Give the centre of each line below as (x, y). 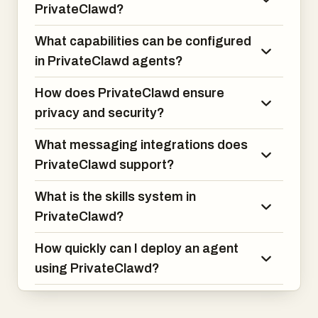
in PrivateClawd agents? (109, 61)
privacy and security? (100, 113)
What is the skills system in (115, 197)
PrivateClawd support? (105, 165)
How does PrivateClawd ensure (130, 93)
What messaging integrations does (141, 145)
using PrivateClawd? (97, 268)
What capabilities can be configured (143, 41)
